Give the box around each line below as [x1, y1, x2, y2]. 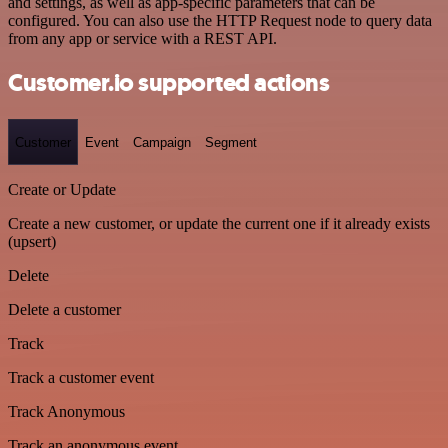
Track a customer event [8, 369, 154, 386]
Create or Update [8, 181, 116, 198]
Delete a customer [8, 301, 121, 318]
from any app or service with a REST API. [8, 29, 277, 47]
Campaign [133, 134, 191, 150]
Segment [205, 134, 257, 150]
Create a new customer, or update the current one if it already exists [8, 215, 430, 232]
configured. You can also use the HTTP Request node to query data [8, 11, 432, 29]
